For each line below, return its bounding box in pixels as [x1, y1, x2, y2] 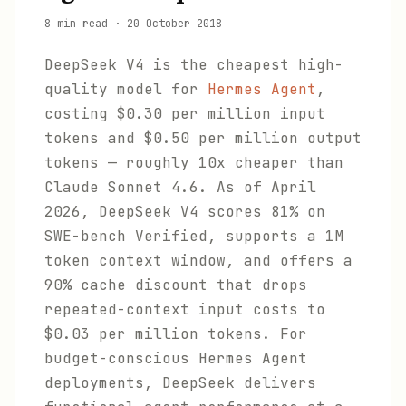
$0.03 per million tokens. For [44, 324, 307, 343]
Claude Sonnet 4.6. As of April [44, 178, 316, 197]
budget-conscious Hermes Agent [44, 349, 307, 368]
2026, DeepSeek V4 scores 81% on [44, 202, 325, 221]
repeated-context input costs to [44, 300, 325, 319]
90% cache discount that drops [44, 275, 307, 295]
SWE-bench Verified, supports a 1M [44, 227, 343, 246]
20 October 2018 [127, 16, 222, 31]
